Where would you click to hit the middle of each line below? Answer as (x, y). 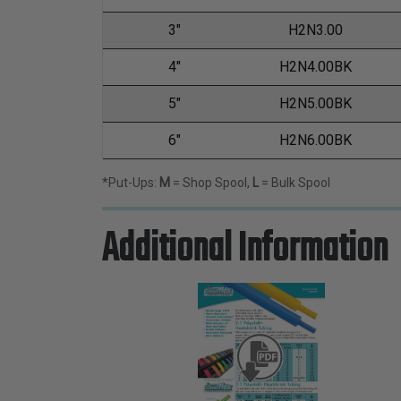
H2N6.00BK (316, 141)
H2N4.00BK (316, 67)
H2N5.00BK (316, 104)
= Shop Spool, (211, 183)
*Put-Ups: (131, 183)
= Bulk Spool (294, 183)
